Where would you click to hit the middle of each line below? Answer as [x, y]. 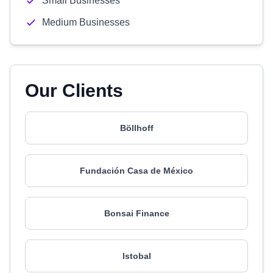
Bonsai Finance [136, 213]
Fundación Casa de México [136, 171]
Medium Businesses [86, 22]
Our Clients [74, 90]
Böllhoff [136, 128]
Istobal [136, 256]
